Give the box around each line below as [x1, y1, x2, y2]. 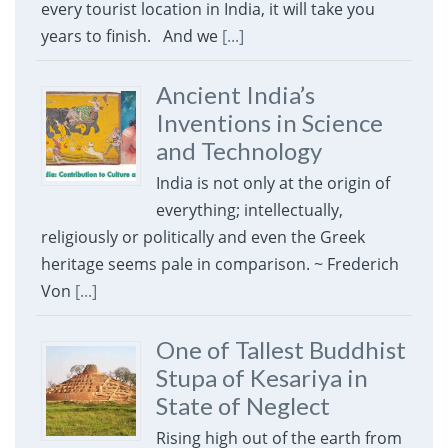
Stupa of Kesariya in [155, 363, 368, 393]
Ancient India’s [155, 80, 315, 110]
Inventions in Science [155, 108, 383, 138]
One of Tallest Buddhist [155, 335, 406, 365]
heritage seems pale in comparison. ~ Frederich [40, 253, 399, 276]
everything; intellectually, [155, 199, 343, 222]
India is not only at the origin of [155, 172, 390, 195]
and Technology [155, 136, 322, 166]
